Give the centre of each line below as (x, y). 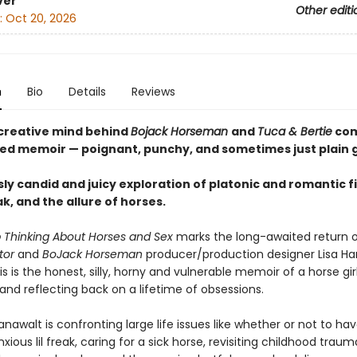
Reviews (153, 92)
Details (87, 92)
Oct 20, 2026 (41, 19)
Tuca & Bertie (294, 131)
